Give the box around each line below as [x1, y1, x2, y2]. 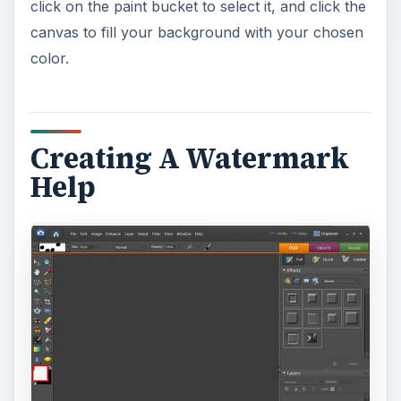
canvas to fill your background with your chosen [30, 23, 363, 42]
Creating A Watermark [30, 139, 349, 179]
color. [30, 49, 69, 68]
